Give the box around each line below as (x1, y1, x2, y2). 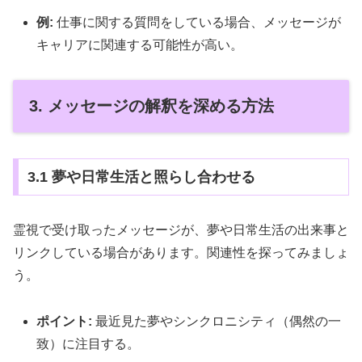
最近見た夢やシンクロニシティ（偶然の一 (92, 314, 342, 328)
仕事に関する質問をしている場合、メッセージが (53, 15, 342, 30)
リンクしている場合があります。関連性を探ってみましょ (13, 245, 349, 259)
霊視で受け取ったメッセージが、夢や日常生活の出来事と (13, 222, 349, 237)
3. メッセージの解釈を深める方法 (29, 96, 274, 115)
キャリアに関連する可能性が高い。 (36, 38, 244, 53)
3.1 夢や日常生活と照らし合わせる (27, 169, 255, 185)
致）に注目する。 (36, 336, 141, 351)
